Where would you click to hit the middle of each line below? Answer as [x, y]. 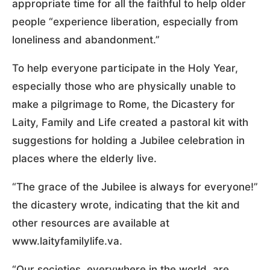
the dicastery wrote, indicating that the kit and [126, 205]
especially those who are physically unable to [124, 86]
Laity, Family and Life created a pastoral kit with [130, 122]
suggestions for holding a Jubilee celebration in [128, 140]
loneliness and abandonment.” [86, 39]
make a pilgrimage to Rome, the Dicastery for [124, 104]
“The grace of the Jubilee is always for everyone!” [135, 187]
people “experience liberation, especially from [125, 21]
